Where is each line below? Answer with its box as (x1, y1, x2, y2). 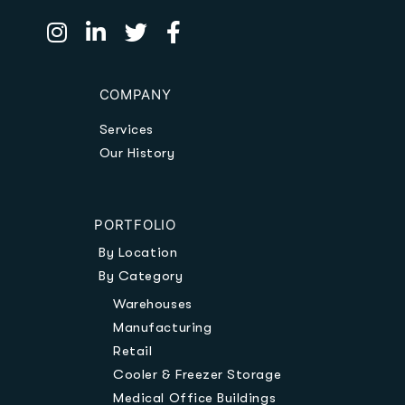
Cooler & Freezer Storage (113, 366, 282, 382)
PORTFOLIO (94, 216, 176, 233)
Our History (99, 145, 175, 161)
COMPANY (99, 86, 172, 103)
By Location (99, 244, 178, 260)
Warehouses (113, 296, 193, 312)
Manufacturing (113, 319, 212, 335)
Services (99, 121, 154, 137)
